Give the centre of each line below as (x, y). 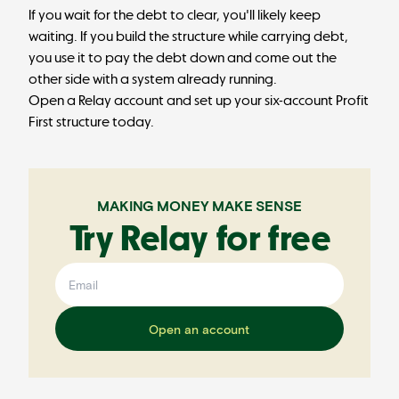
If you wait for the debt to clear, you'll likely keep (175, 15)
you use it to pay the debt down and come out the (183, 57)
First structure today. (91, 122)
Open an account (199, 329)
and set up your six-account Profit (266, 100)
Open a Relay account (96, 100)
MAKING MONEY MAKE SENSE (199, 205)
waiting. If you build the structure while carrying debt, (188, 36)
